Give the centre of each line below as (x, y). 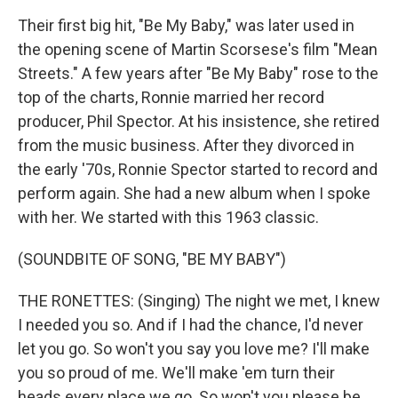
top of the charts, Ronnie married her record (171, 98)
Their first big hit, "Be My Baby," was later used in (186, 26)
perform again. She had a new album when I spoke (194, 194)
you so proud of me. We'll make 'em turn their (176, 373)
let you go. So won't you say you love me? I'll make (194, 349)
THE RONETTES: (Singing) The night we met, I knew (199, 301)
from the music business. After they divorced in (186, 146)
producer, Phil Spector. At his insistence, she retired (199, 122)
